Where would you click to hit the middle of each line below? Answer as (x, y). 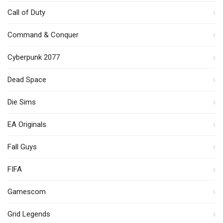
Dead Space (27, 79)
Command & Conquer (43, 35)
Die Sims (22, 102)
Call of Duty (26, 12)
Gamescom (27, 191)
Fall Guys (22, 147)
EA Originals (27, 124)
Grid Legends (29, 214)
